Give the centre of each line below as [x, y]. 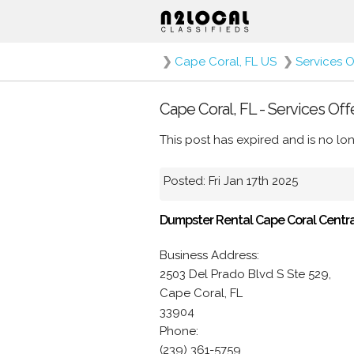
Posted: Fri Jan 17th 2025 [231, 181]
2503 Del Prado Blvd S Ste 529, [245, 274]
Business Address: [209, 255]
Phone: [179, 331]
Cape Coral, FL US [226, 62]
